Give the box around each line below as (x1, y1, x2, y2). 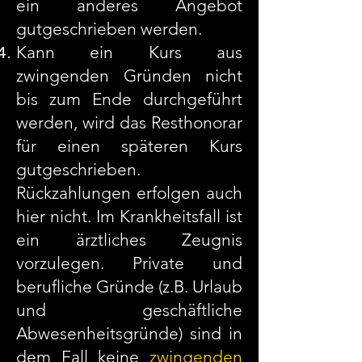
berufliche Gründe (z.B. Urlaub (16, 276, 242, 297)
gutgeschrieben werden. (16, 19, 202, 39)
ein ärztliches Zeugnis (16, 229, 242, 250)
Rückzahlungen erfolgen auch (16, 183, 242, 203)
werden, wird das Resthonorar (16, 112, 242, 133)
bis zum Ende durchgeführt (16, 89, 242, 109)
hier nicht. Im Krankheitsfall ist (16, 206, 242, 226)
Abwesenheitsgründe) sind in (16, 323, 242, 343)
